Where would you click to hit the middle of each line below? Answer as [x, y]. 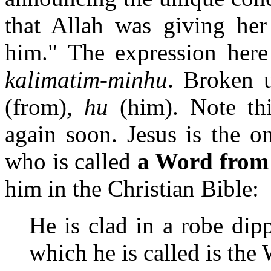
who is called [71, 161]
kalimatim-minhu [86, 80]
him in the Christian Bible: [132, 188]
